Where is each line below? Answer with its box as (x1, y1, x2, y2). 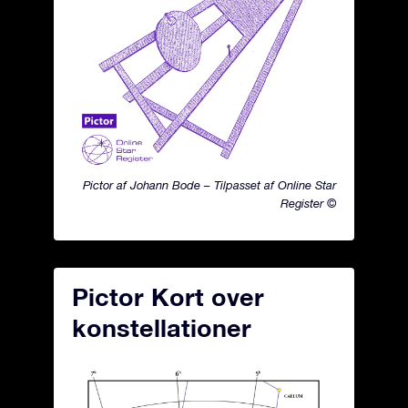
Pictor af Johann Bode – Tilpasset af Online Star (83, 178, 336, 192)
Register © (280, 197, 336, 210)
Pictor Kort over (72, 282, 264, 311)
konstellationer (72, 313, 251, 342)
